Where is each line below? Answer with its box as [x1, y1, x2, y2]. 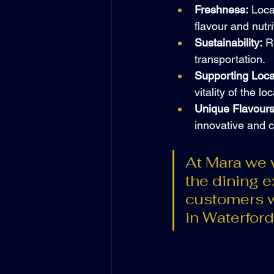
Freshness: [194, 3, 248, 16]
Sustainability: [194, 36, 262, 49]
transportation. [194, 53, 265, 65]
